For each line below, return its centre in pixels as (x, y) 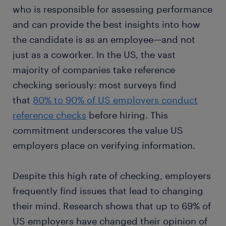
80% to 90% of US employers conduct (115, 100)
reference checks (49, 115)
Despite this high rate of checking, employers (112, 176)
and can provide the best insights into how (106, 24)
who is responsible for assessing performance (112, 9)
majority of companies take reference (94, 70)
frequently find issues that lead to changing (108, 191)
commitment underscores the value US (98, 130)
